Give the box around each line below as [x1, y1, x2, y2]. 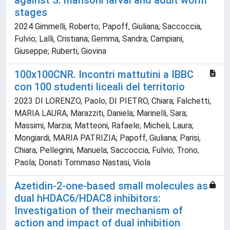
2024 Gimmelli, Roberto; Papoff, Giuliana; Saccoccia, [14, 22, 202, 32]
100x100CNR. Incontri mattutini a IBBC [14, 68, 194, 81]
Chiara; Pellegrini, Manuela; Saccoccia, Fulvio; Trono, [14, 145, 199, 156]
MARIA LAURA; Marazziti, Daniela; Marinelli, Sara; [14, 108, 187, 119]
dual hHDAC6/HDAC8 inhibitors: [14, 192, 161, 205]
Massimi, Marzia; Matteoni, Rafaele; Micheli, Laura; [14, 121, 194, 131]
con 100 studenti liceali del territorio [14, 81, 185, 93]
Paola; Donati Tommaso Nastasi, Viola [14, 158, 150, 168]
